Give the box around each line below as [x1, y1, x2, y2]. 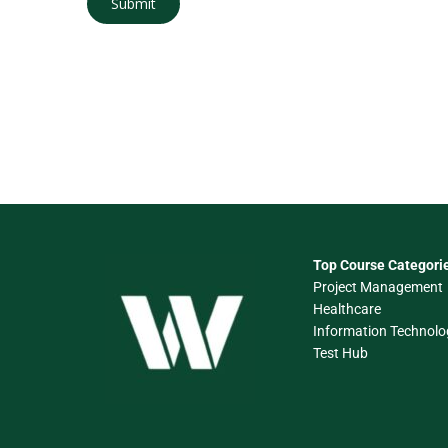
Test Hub [313, 345, 368, 361]
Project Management [313, 279, 443, 295]
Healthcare [313, 301, 381, 317]
